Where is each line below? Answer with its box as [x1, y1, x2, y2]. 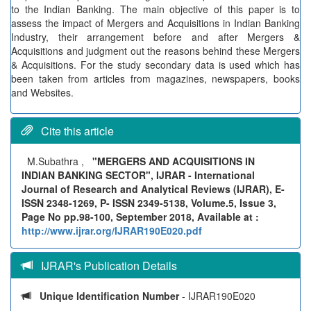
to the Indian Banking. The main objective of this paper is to [11, 2, 300, 16]
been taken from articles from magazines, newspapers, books [11, 72, 300, 85]
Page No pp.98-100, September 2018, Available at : [22, 210, 259, 224]
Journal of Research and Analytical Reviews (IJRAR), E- [22, 182, 285, 196]
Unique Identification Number [31, 289, 182, 303]
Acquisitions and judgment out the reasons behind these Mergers [11, 44, 300, 58]
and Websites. [11, 85, 74, 99]
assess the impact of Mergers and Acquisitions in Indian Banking [11, 16, 300, 30]
